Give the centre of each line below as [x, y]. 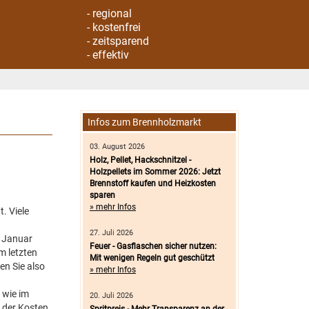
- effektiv [108, 55]
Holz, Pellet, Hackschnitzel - [140, 160]
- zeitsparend [118, 41]
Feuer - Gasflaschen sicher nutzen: [153, 246]
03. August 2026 [117, 147]
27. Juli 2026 [111, 233]
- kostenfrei [114, 27]
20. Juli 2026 [111, 296]
